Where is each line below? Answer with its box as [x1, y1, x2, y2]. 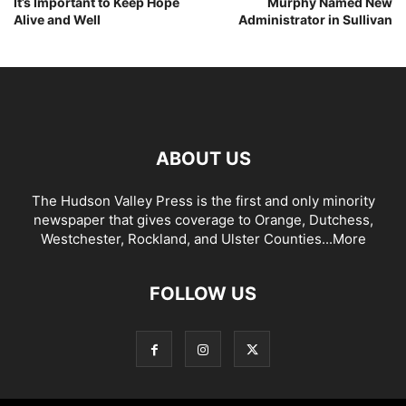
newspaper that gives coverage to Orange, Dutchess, [33, 211, 373, 229]
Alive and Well [14, 12, 101, 28]
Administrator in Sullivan [238, 12, 392, 28]
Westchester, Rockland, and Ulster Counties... [40, 230, 333, 248]
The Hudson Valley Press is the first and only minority [31, 192, 375, 210]
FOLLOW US [150, 283, 256, 305]
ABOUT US [155, 148, 251, 170]
